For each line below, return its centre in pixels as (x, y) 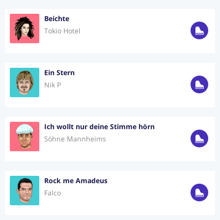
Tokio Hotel (62, 31)
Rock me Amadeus (76, 180)
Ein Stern (59, 72)
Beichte (57, 18)
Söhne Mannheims (75, 139)
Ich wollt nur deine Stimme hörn (99, 126)
